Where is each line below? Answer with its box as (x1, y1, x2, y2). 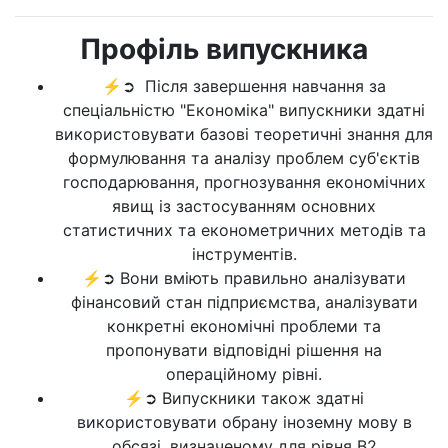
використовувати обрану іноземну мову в (76, 412, 412, 432)
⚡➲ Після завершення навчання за (102, 76, 386, 96)
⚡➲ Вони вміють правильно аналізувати (82, 268, 406, 288)
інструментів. (191, 244, 297, 264)
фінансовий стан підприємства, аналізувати (70, 292, 418, 312)
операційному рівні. (166, 364, 322, 384)
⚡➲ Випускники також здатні (124, 388, 364, 408)
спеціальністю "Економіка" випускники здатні (63, 100, 425, 120)
